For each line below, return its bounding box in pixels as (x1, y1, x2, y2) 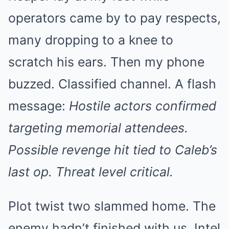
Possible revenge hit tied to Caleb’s (8, 142, 217, 157)
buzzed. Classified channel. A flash (8, 76, 216, 91)
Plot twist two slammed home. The (8, 198, 216, 214)
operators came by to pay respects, (8, 10, 221, 26)
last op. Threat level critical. (8, 164, 173, 179)
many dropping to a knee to (8, 32, 173, 48)
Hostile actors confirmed (69, 98, 216, 113)
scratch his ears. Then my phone (8, 54, 204, 70)
